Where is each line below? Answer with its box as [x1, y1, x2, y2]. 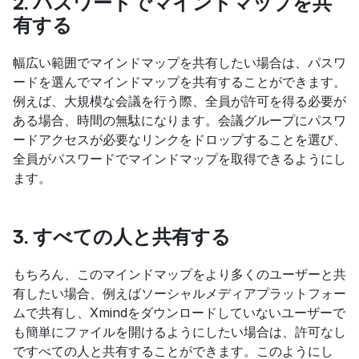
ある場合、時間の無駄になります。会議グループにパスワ [13, 112, 346, 129]
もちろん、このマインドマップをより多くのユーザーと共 [13, 266, 346, 283]
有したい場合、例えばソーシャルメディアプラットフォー [13, 285, 346, 302]
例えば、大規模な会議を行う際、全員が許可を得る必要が [13, 93, 346, 110]
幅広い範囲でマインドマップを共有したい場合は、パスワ [13, 54, 346, 71]
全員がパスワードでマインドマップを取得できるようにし [13, 151, 346, 167]
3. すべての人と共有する [13, 227, 231, 248]
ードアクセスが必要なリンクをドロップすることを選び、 [13, 131, 346, 148]
